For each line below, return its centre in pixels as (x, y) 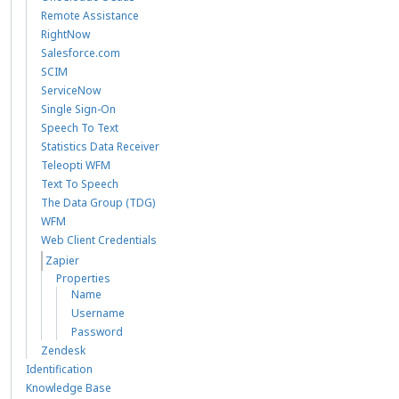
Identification (59, 369)
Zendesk (63, 350)
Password (97, 331)
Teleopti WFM (76, 165)
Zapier (62, 260)
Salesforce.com (81, 53)
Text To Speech (80, 183)
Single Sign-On (78, 109)
